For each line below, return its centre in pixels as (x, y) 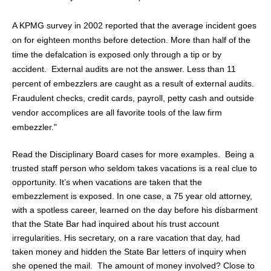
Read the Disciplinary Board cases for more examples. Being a (133, 154)
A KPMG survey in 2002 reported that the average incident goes (134, 26)
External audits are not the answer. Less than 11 (144, 69)
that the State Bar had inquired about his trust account (116, 224)
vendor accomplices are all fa (68, 113)
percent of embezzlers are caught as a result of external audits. (133, 84)
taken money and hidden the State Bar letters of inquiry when (129, 251)
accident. (29, 69)
